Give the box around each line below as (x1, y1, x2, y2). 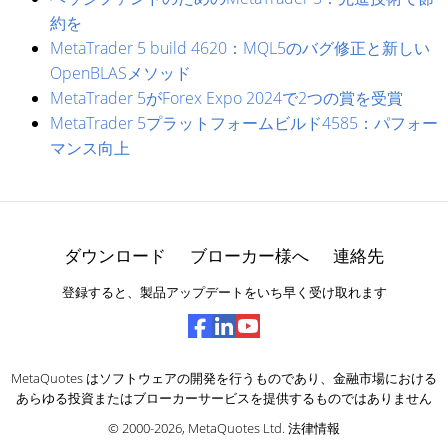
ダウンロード (64, 243, 166, 267)
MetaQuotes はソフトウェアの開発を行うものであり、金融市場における (11, 368, 437, 387)
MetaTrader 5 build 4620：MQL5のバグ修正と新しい (50, 36, 430, 59)
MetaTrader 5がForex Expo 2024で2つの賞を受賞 (50, 86, 403, 109)
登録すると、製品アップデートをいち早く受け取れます (61, 282, 387, 301)
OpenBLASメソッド (50, 61, 191, 84)
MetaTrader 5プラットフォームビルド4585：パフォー (50, 111, 438, 134)
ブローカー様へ (190, 243, 309, 267)
